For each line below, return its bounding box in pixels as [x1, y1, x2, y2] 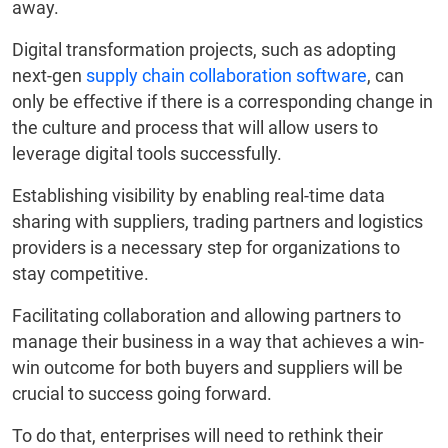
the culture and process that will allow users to [12, 117, 378, 139]
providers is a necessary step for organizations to [12, 237, 400, 259]
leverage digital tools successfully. [12, 143, 282, 165]
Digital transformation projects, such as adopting [12, 39, 396, 61]
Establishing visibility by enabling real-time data [12, 185, 385, 207]
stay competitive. [12, 263, 149, 285]
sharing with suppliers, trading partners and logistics [12, 211, 423, 233]
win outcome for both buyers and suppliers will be [12, 357, 403, 379]
